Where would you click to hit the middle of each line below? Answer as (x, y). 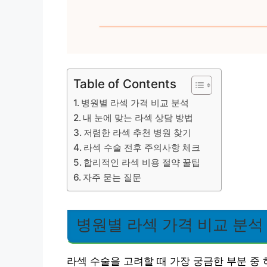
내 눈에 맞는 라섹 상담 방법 (138, 118)
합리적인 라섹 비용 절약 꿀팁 (142, 162)
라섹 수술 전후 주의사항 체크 (142, 148)
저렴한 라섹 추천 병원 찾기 (138, 133)
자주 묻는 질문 (112, 177)
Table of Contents (125, 84)
